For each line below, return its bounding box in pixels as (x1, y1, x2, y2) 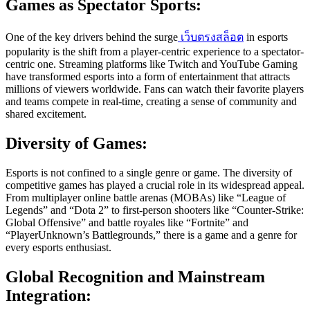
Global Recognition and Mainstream (6, 267, 265, 286)
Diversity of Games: (6, 134, 147, 152)
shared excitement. (6, 108, 86, 120)
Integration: (6, 286, 91, 304)
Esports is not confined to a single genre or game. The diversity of (6, 166, 292, 179)
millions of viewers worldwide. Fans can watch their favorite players (6, 83, 304, 95)
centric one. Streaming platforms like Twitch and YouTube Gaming (6, 58, 298, 71)
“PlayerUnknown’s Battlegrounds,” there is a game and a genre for (6, 228, 297, 241)
